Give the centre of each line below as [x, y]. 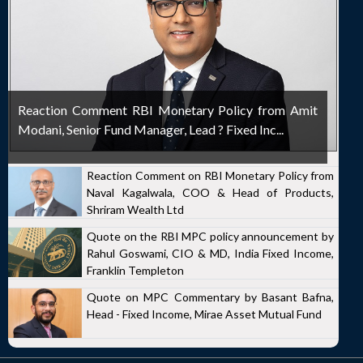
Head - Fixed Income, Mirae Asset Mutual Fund [204, 314]
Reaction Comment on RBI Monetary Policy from [210, 175]
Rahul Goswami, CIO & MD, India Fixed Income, [210, 253]
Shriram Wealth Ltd [135, 209]
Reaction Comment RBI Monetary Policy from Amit [168, 110]
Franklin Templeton [135, 270]
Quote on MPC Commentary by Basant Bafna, [210, 297]
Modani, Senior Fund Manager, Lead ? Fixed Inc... [151, 129]
